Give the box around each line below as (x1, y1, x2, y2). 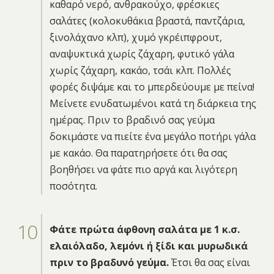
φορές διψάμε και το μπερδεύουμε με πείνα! (49, 80, 254, 94)
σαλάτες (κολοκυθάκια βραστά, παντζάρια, (49, 13, 245, 28)
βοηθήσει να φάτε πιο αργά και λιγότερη (49, 162, 237, 176)
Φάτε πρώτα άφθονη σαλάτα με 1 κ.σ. (49, 222, 240, 236)
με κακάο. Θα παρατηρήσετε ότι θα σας (49, 146, 228, 160)
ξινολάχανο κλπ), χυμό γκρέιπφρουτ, (49, 30, 222, 44)
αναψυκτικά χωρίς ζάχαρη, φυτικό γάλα (49, 46, 234, 61)
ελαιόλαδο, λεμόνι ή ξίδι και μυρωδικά (49, 239, 248, 253)
